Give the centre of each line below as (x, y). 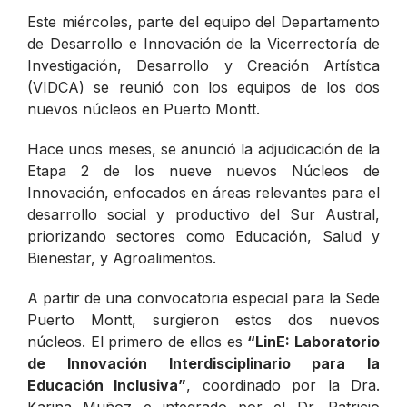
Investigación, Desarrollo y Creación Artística (203, 65)
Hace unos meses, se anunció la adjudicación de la (203, 149)
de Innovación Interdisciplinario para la (203, 363)
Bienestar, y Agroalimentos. (122, 258)
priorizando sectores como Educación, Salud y (203, 236)
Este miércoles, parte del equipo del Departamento (203, 21)
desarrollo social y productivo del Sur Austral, (203, 214)
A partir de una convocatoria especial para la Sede (203, 298)
